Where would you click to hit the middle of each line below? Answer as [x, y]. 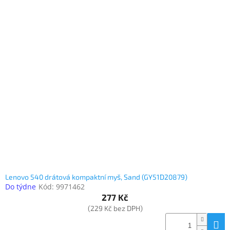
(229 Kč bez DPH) [115, 208]
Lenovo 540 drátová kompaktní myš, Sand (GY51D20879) [96, 177]
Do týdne [21, 187]
